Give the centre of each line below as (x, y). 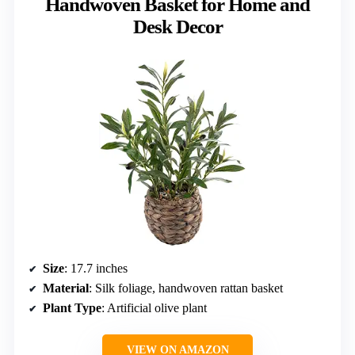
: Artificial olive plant (154, 307)
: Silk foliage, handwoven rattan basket (186, 288)
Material (66, 288)
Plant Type (72, 307)
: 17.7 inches (96, 268)
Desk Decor (177, 26)
